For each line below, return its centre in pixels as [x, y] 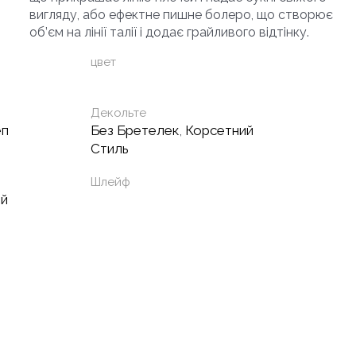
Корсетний [219, 130]
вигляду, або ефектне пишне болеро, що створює [181, 14]
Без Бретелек [135, 130]
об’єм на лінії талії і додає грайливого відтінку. [169, 32]
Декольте [118, 112]
